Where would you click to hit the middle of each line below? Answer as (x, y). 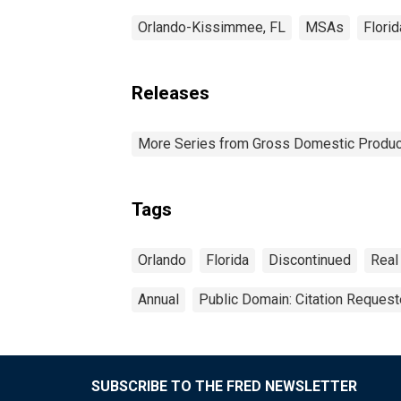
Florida (227, 260)
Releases (171, 93)
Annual (158, 299)
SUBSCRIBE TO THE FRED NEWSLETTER (224, 386)
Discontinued (310, 260)
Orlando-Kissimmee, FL (212, 27)
